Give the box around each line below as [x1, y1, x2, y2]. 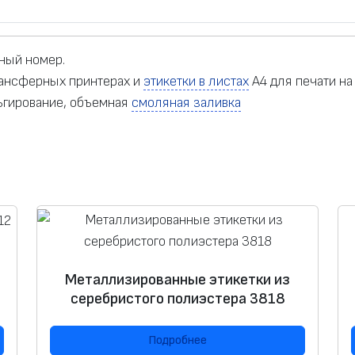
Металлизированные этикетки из [65, 269, 290, 289]
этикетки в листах [143, 73, 249, 90]
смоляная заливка [132, 94, 241, 112]
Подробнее [148, 332, 207, 348]
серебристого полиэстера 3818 [70, 288, 285, 308]
